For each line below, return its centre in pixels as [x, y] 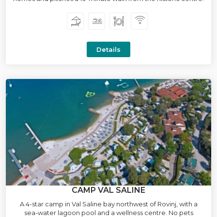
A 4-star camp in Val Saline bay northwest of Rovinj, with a [108, 204]
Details [108, 49]
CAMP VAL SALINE [108, 190]
